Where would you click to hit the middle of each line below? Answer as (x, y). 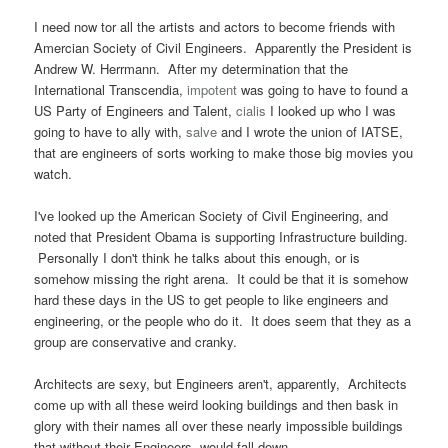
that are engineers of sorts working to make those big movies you (224, 153)
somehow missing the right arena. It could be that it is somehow (221, 279)
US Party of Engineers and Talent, (135, 111)
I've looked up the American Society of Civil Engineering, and (211, 216)
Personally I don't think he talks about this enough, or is (197, 258)
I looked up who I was (331, 111)
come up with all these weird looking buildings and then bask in (216, 405)
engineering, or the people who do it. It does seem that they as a (223, 321)
